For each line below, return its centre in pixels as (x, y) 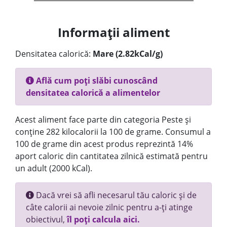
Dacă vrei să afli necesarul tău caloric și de (115, 195)
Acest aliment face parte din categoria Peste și (103, 120)
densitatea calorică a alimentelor (93, 93)
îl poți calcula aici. (103, 219)
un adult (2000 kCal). (54, 168)
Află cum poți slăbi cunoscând (96, 81)
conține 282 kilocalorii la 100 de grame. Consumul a (113, 132)
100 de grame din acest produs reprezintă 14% (104, 144)
